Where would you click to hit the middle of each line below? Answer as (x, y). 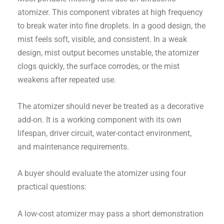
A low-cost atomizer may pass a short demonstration (111, 213)
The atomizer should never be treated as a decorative (111, 106)
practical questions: (52, 187)
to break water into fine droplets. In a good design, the (112, 25)
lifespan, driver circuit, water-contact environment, (105, 133)
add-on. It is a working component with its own (100, 120)
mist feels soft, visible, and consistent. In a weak (102, 39)
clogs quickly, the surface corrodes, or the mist (99, 66)
